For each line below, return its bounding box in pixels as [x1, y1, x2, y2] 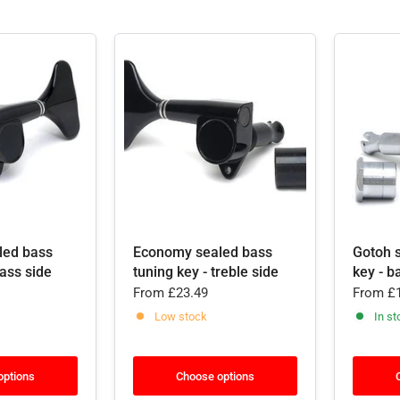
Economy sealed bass [133, 244, 272, 261]
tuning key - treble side [133, 263, 279, 280]
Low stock [154, 309, 207, 323]
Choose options [176, 369, 254, 383]
